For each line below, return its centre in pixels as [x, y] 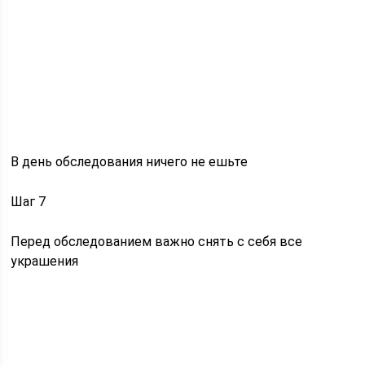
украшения [45, 261]
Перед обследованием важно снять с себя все [157, 241]
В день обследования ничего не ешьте [130, 161]
